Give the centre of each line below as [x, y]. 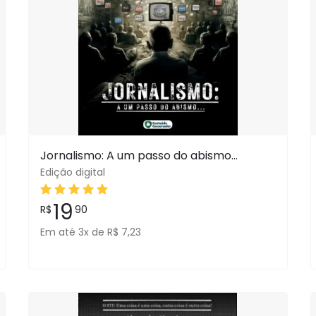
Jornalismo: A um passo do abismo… [139, 156]
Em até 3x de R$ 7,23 [90, 232]
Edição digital [72, 172]
